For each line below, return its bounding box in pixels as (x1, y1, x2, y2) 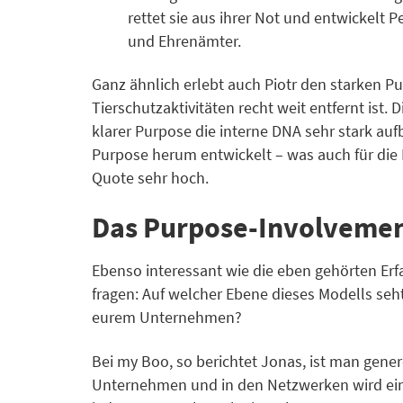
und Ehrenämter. (128, 31, 241, 51)
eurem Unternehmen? (92, 308, 242, 328)
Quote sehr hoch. (92, 168, 209, 189)
